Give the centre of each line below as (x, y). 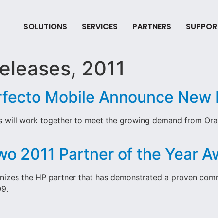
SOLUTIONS (45, 26)
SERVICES (100, 26)
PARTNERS (152, 26)
